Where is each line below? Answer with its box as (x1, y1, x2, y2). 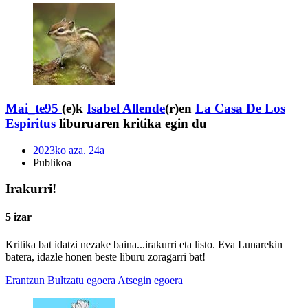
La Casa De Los (195, 100, 285, 115)
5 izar (5, 211, 32, 223)
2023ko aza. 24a (33, 144, 104, 156)
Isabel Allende (87, 100, 165, 115)
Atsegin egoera (118, 274, 183, 286)
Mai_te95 (5, 100, 58, 115)
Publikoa (33, 156, 71, 168)
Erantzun (5, 274, 45, 286)
